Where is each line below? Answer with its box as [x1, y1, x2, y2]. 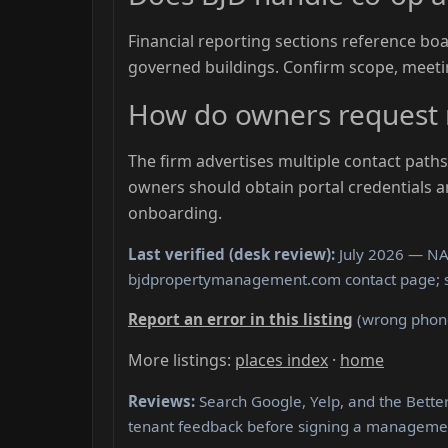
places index [235, 349, 328, 371]
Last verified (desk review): [128, 243, 335, 264]
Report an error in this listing [128, 308, 353, 329]
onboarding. [128, 201, 222, 224]
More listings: [128, 349, 235, 371]
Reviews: [128, 391, 195, 411]
